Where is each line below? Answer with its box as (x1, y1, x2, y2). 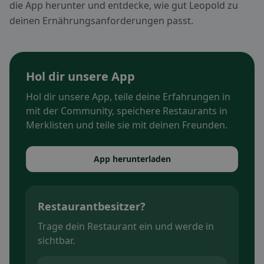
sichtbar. (38, 234, 75, 247)
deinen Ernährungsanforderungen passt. (9, 14, 193, 28)
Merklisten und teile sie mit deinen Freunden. (26, 118, 227, 132)
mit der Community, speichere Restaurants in (26, 104, 227, 118)
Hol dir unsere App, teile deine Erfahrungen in (26, 90, 230, 104)
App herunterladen (93, 153, 171, 165)
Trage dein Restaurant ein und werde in (38, 220, 214, 233)
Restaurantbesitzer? (38, 199, 146, 214)
